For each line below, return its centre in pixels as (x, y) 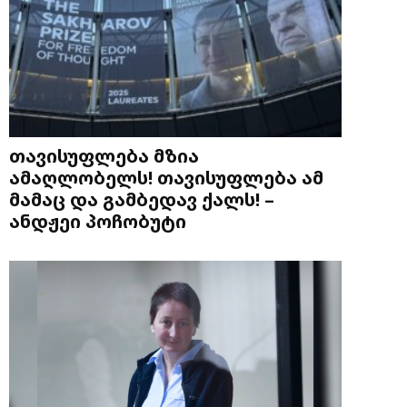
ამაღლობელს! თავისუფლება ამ (166, 178)
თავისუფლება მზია (104, 156)
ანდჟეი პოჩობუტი (98, 221)
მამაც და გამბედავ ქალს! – (142, 199)
